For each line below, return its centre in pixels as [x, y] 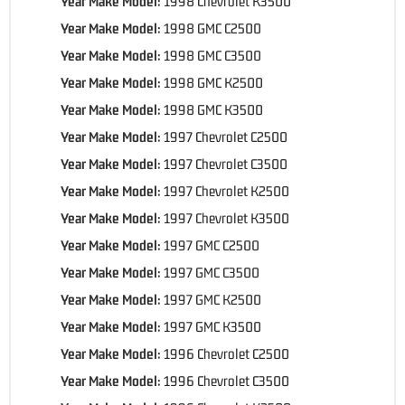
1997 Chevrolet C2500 [226, 136]
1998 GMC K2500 [213, 82]
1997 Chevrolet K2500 [226, 190]
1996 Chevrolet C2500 [226, 353]
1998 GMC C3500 [212, 55]
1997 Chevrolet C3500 [226, 163]
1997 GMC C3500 [212, 272]
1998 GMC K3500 [213, 109]
